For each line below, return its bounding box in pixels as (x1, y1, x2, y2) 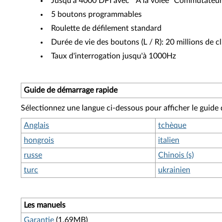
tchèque (158, 121, 186, 129)
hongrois (24, 136, 54, 144)
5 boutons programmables (51, 10, 142, 18)
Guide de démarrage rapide (24, 86, 117, 94)
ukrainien (158, 166, 190, 174)
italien (158, 136, 179, 144)
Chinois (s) (158, 151, 194, 159)
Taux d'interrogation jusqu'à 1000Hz (51, 52, 176, 60)
